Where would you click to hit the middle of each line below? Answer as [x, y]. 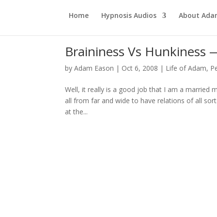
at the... [77, 112]
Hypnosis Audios [129, 15]
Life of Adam [186, 68]
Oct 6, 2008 [140, 68]
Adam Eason [94, 68]
